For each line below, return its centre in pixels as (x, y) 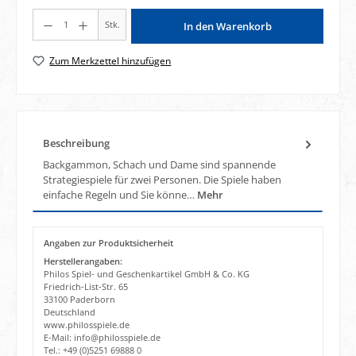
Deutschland (69, 311)
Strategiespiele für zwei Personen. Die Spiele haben (162, 179)
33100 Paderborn (79, 299)
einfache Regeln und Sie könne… (120, 194)
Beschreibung (76, 143)
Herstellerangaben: (83, 261)
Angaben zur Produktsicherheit (108, 243)
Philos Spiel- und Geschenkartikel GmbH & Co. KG (146, 273)
